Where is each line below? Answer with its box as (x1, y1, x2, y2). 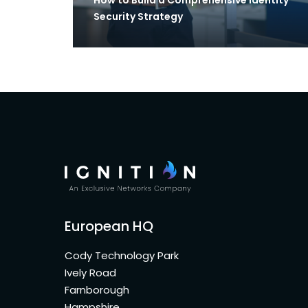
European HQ (65, 216, 153, 236)
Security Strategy (93, 9, 183, 23)
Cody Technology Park (65, 247, 181, 263)
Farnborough (65, 282, 132, 297)
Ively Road (65, 265, 119, 280)
